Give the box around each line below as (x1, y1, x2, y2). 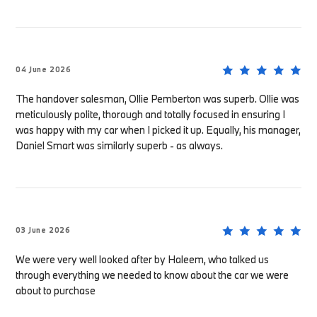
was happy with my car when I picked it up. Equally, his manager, (16, 123, 301, 137)
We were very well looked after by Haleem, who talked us (16, 253, 270, 267)
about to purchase (16, 284, 96, 298)
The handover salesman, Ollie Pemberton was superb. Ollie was (16, 92, 300, 106)
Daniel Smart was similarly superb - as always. (16, 139, 224, 153)
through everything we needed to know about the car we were (16, 268, 289, 282)
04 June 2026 (16, 64, 71, 75)
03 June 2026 (16, 225, 71, 236)
